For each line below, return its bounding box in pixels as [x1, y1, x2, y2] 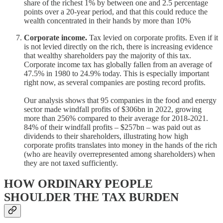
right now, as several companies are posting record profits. [24, 78, 206, 87]
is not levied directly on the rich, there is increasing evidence [24, 42, 213, 51]
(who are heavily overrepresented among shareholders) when [24, 149, 215, 158]
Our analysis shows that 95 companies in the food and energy [24, 96, 217, 105]
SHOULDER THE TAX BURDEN [4, 191, 179, 204]
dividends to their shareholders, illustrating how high [24, 131, 188, 140]
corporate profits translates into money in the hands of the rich [24, 140, 217, 149]
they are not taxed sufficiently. [24, 158, 118, 167]
